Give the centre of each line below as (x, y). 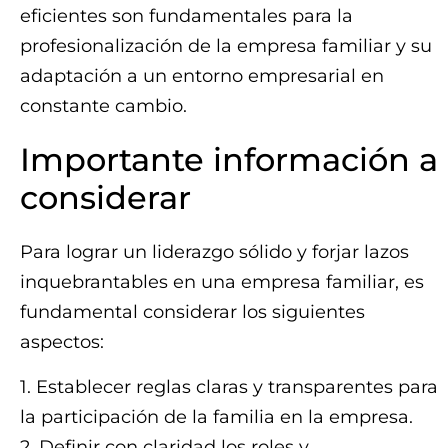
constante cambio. (103, 106)
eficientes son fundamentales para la (186, 16)
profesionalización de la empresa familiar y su (226, 46)
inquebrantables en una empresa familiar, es (222, 282)
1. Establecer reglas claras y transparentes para (229, 386)
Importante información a (229, 160)
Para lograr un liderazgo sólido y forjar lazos (214, 252)
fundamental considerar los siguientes (192, 312)
